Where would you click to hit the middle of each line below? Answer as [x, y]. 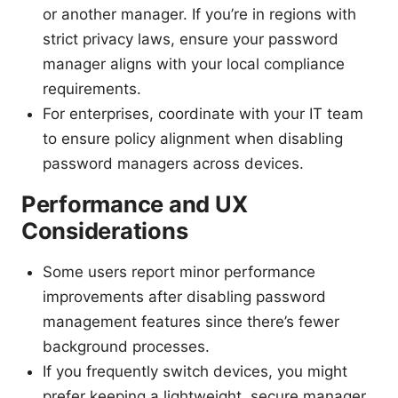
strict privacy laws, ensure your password [191, 40]
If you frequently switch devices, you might [195, 372]
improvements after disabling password [184, 297]
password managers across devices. [173, 164]
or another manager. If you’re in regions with [199, 15]
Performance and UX [135, 204]
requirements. [92, 89]
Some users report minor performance [179, 272]
